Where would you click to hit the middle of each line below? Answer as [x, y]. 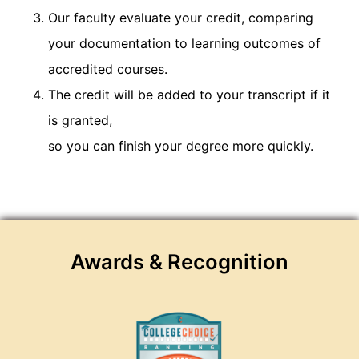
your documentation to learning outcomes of [184, 44]
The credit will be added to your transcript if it [189, 95]
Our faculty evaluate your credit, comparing [181, 18]
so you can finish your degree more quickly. [181, 146]
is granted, [80, 121]
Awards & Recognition [179, 262]
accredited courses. [108, 69]
